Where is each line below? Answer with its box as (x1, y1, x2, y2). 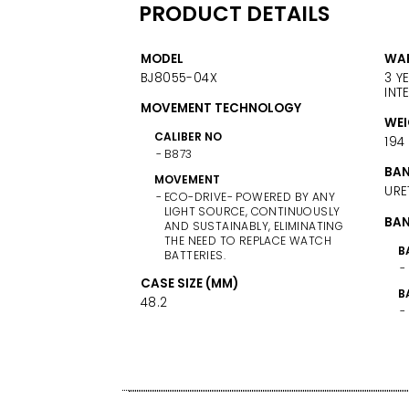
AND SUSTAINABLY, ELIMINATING (163, 218, 344, 235)
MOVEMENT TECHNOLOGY (140, 100, 301, 118)
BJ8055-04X (140, 68, 218, 87)
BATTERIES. (163, 247, 226, 264)
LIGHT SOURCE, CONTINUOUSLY (163, 204, 341, 220)
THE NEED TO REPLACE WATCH (163, 233, 332, 249)
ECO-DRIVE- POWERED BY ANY (163, 189, 336, 205)
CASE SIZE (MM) (140, 275, 238, 293)
